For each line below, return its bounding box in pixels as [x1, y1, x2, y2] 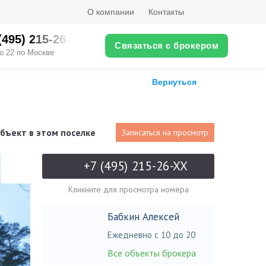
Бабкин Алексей [107, 210, 179, 223]
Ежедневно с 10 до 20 [107, 229, 195, 240]
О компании [87, 7, 134, 17]
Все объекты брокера [107, 247, 196, 259]
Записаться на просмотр [122, 127, 208, 138]
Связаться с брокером [115, 40, 218, 50]
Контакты [148, 7, 184, 17]
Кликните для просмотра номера [68, 184, 189, 195]
